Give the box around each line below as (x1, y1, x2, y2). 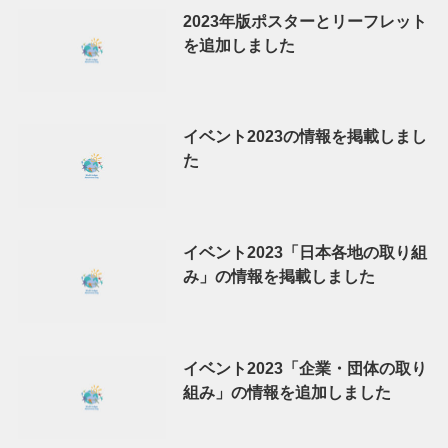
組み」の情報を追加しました (182, 382, 391, 401)
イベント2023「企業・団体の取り (182, 358, 427, 377)
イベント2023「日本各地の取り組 (182, 242, 427, 261)
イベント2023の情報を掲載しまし (182, 127, 427, 146)
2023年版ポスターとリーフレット (182, 11, 427, 30)
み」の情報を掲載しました (182, 266, 375, 285)
